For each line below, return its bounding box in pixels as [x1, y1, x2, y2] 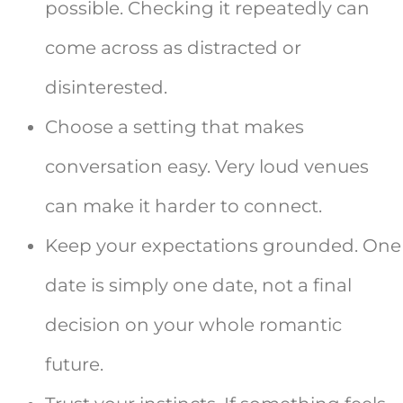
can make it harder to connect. [45, 195, 322, 218]
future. [45, 354, 103, 376]
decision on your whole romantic [45, 314, 342, 336]
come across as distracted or [45, 37, 301, 59]
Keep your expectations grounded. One [45, 235, 401, 257]
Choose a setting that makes [45, 116, 304, 139]
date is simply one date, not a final [45, 274, 352, 297]
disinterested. [45, 76, 167, 99]
